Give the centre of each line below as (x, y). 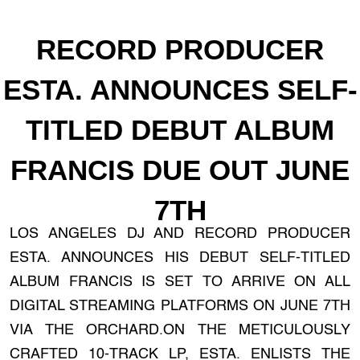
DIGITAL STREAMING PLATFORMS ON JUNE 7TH (180, 306)
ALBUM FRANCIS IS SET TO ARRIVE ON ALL (180, 282)
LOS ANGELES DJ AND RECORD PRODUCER (180, 234)
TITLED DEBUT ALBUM (180, 130)
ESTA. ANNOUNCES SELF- (180, 90)
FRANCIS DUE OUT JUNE (180, 170)
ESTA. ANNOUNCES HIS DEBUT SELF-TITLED (180, 258)
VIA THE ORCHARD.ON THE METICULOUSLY (180, 330)
